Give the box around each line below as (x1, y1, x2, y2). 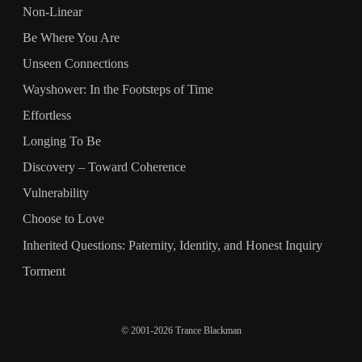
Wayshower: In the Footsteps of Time (23, 82, 213, 98)
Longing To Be (23, 134, 101, 149)
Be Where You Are (23, 30, 120, 45)
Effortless (23, 108, 71, 124)
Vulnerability (23, 186, 89, 201)
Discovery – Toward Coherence (23, 160, 186, 175)
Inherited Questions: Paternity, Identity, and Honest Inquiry (23, 238, 322, 253)
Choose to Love (23, 212, 104, 227)
